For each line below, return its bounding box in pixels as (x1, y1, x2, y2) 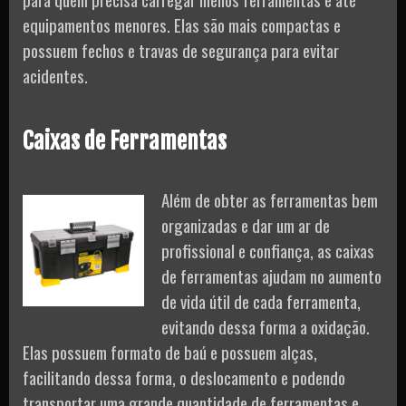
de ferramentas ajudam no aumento (161, 262, 382, 288)
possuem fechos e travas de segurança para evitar (23, 37, 339, 63)
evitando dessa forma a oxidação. (161, 313, 370, 339)
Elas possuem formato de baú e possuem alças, (23, 338, 317, 364)
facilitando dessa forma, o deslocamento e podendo (23, 363, 345, 390)
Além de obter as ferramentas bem (161, 186, 378, 212)
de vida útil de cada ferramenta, (161, 287, 361, 314)
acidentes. (23, 63, 88, 89)
